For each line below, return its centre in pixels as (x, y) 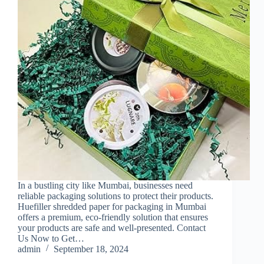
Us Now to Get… (51, 238)
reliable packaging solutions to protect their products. (115, 196)
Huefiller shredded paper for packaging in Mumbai (112, 206)
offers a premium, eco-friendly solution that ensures (113, 217)
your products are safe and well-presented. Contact (112, 227)
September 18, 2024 (91, 249)
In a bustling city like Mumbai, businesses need (105, 185)
